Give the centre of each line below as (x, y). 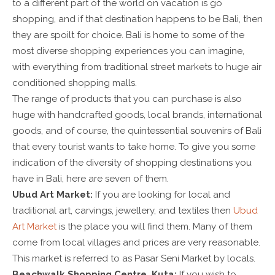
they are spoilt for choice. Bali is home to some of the (128, 35)
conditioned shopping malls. (75, 83)
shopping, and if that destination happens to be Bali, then (137, 19)
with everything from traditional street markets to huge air (137, 67)
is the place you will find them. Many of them (154, 226)
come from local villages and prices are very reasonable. (136, 242)
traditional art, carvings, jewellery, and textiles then (123, 210)
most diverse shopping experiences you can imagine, (128, 51)
